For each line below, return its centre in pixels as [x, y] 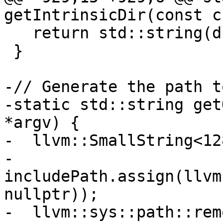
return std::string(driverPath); [18, 33]
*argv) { [42, 123]
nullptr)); [51, 194]
